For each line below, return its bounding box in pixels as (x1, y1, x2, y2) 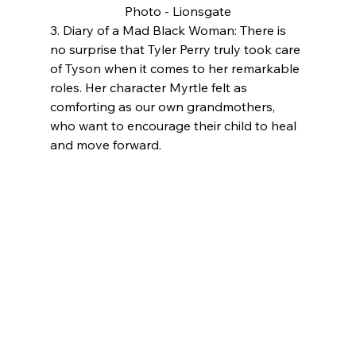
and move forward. (49, 137, 161, 153)
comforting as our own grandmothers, (49, 99, 278, 115)
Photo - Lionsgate (124, 3, 231, 20)
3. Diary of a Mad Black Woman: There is (49, 22, 289, 39)
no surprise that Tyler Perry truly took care (49, 41, 304, 58)
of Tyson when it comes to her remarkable (49, 60, 303, 77)
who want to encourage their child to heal (49, 118, 300, 134)
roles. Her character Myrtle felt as (49, 79, 250, 96)
